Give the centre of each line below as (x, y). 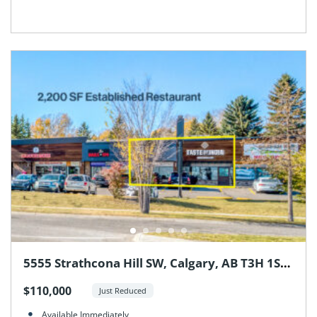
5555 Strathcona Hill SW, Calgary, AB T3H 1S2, (157, 263)
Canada (45, 280)
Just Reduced (123, 291)
